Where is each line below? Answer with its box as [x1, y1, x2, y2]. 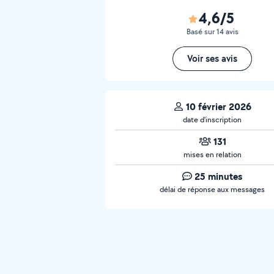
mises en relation [183, 149, 242, 160]
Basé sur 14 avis [186, 26, 239, 37]
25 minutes [194, 169, 242, 183]
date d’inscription [183, 114, 242, 125]
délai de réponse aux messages [160, 184, 265, 194]
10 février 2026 [185, 100, 251, 113]
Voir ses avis [187, 52, 237, 65]
